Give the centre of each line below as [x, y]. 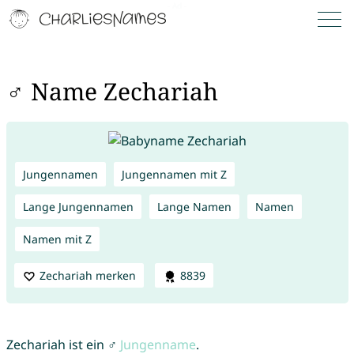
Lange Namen [194, 206]
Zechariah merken [87, 275]
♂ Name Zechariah [112, 92]
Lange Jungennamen [78, 206]
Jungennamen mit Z [174, 174]
